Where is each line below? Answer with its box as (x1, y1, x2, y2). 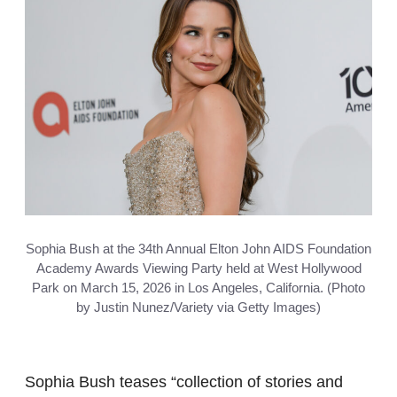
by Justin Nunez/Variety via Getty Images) (76, 299, 321, 315)
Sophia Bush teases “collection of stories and (25, 372, 343, 391)
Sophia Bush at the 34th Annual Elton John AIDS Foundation (26, 240, 371, 256)
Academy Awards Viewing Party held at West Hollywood (35, 260, 362, 276)
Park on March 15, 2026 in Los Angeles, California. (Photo (32, 279, 365, 295)
